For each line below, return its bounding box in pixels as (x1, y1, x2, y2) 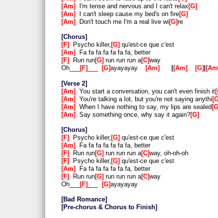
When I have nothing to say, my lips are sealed (75, 103, 212, 110)
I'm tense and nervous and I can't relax (75, 2, 188, 10)
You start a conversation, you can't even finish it (75, 87, 215, 95)
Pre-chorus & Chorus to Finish (63, 203, 155, 211)
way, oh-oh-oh (149, 149, 188, 157)
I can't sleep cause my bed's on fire (75, 10, 179, 18)
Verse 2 (63, 79, 85, 87)
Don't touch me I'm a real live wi (75, 18, 169, 26)
